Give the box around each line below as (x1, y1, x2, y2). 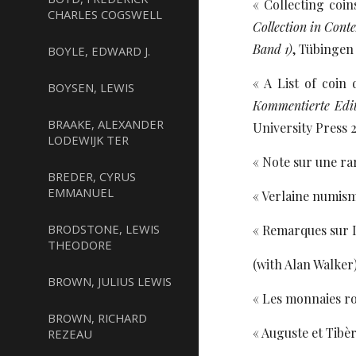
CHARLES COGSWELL (48, 6, 162, 22)
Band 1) (253, 41, 293, 57)
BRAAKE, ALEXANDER (48, 116, 164, 132)
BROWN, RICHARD (48, 310, 147, 326)
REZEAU (48, 326, 92, 342)
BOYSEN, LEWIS (48, 79, 134, 95)
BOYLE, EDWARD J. (48, 43, 150, 59)
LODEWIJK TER (48, 132, 129, 148)
